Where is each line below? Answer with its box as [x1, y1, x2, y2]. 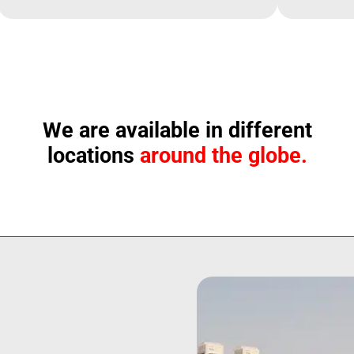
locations [47, 143, 140, 169]
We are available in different [42, 118, 312, 144]
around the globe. [139, 143, 307, 169]
